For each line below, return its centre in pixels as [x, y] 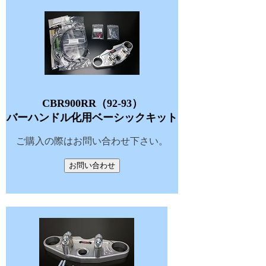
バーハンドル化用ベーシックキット [92, 118]
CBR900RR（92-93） [92, 104]
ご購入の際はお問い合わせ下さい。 [92, 141]
